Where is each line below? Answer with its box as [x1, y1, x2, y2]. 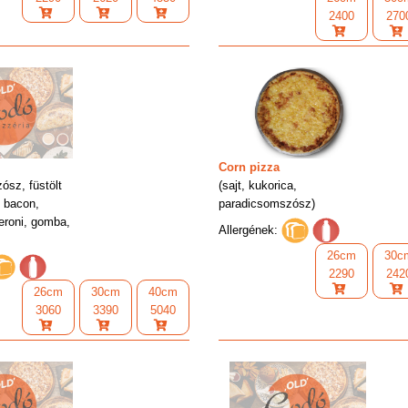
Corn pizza [219, 159, 280, 174]
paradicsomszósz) [219, 196, 316, 210]
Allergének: [219, 222, 279, 237]
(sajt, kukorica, [219, 178, 298, 192]
